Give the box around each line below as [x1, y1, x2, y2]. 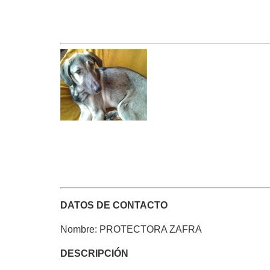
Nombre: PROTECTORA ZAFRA [60, 224, 202, 234]
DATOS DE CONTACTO [60, 199, 168, 210]
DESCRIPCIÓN [60, 248, 128, 259]
